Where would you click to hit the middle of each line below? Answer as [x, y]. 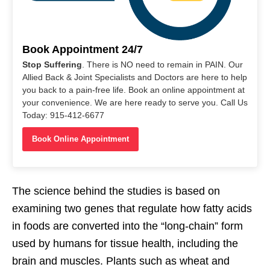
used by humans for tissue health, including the [125, 243]
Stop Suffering [52, 64]
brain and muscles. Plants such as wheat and [121, 261]
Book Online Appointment [80, 139]
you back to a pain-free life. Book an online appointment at [133, 89]
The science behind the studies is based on [116, 191]
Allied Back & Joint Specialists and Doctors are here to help [135, 77]
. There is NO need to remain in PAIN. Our [162, 64]
